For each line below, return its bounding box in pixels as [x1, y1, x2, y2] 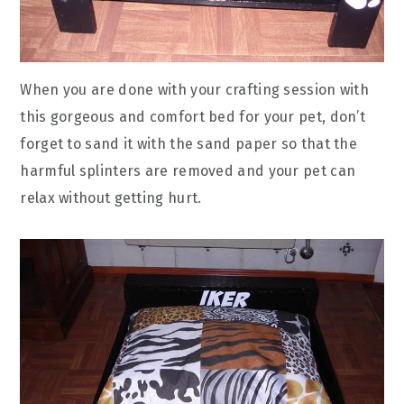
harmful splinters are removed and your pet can [20, 162, 356, 180]
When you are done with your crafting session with [20, 81, 370, 99]
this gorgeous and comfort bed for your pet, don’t [20, 108, 366, 126]
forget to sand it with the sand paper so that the [20, 135, 358, 153]
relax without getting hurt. [20, 189, 202, 207]
